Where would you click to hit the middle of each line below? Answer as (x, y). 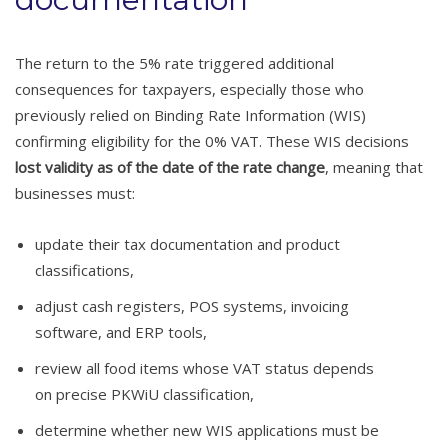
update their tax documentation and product (187, 244)
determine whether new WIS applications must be (207, 430)
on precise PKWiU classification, (144, 394)
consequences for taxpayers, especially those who (189, 89)
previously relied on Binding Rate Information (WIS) (190, 115)
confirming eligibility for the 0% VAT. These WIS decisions (212, 141)
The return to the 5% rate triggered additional (174, 63)
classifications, (84, 270)
